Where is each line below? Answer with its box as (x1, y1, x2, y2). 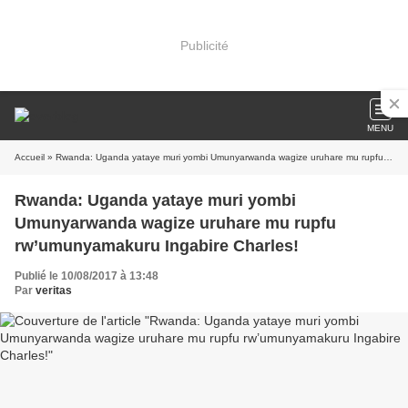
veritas (36, 284, 72, 297)
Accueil (15, 152, 45, 162)
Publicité (179, 37, 229, 53)
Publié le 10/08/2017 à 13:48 (15, 270, 158, 282)
